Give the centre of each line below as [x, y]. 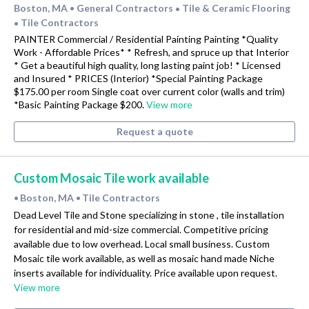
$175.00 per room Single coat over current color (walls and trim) [149, 91]
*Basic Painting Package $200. [80, 104]
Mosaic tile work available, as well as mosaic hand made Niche [144, 258]
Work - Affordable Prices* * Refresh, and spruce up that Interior [151, 52]
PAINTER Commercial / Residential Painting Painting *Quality [146, 39]
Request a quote [154, 131]
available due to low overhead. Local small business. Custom [142, 243]
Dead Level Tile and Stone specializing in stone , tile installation [149, 215]
